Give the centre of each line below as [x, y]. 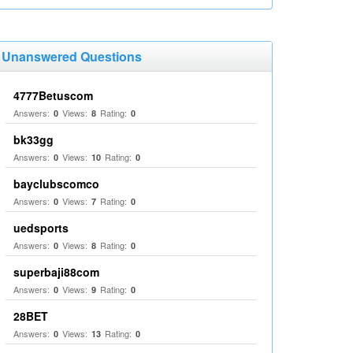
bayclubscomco [56, 184]
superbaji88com [56, 272]
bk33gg [33, 139]
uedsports [41, 228]
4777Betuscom [53, 95]
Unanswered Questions [72, 56]
